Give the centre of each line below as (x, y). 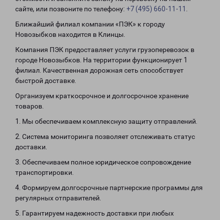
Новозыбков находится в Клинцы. (70, 34)
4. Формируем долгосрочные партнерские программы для (109, 188)
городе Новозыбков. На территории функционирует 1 (101, 60)
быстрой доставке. (46, 81)
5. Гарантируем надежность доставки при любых (95, 213)
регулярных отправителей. (58, 198)
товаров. (29, 106)
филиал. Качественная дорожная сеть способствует (99, 70)
